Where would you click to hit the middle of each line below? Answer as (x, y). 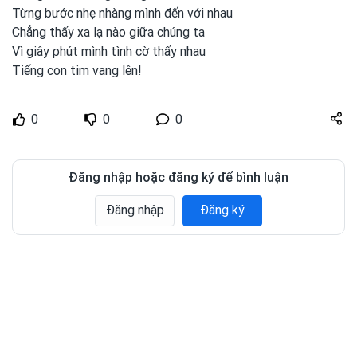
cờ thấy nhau (171, 51)
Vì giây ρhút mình (61, 51)
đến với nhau (198, 13)
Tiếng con (41, 71)
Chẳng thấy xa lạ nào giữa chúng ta (108, 32)
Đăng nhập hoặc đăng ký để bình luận (178, 177)
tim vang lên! (106, 71)
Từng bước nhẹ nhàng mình (88, 13)
